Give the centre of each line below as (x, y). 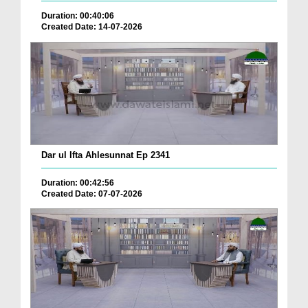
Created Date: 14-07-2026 (92, 26)
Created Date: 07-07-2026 (92, 194)
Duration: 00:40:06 (78, 15)
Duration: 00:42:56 (78, 183)
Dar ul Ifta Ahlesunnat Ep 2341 (106, 155)
